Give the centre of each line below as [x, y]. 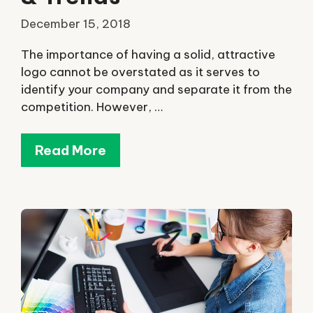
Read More [71, 151]
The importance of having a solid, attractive [148, 54]
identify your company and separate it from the [156, 89]
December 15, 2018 [76, 23]
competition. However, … [92, 107]
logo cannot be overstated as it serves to [140, 72]
